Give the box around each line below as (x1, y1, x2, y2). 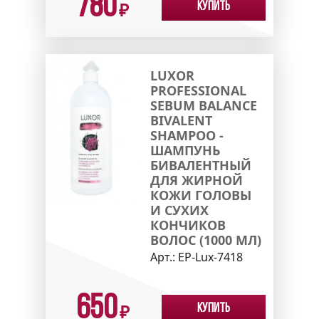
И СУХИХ (150, 202, 209, 219)
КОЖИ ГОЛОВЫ (150, 187, 251, 204)
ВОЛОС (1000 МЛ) (150, 231, 261, 249)
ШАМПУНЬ (150, 142, 220, 159)
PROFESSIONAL (150, 82, 246, 100)
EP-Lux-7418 (177, 249, 243, 266)
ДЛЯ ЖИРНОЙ (150, 172, 243, 189)
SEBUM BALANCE (150, 97, 257, 115)
